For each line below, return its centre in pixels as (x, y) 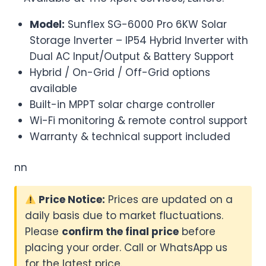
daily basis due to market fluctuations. (124, 216)
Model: (47, 24)
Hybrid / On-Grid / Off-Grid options (120, 72)
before (197, 232)
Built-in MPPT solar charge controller (122, 104)
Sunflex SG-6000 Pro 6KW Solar (145, 24)
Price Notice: (71, 200)
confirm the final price (120, 232)
